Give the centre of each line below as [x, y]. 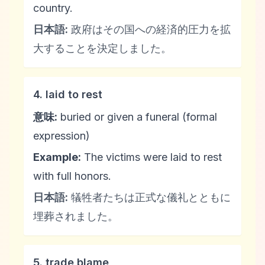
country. [53, 8]
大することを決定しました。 [102, 48]
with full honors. [72, 176]
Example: [57, 157]
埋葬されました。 [76, 216]
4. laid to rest [68, 94]
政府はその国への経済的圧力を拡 [149, 29]
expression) [62, 136]
